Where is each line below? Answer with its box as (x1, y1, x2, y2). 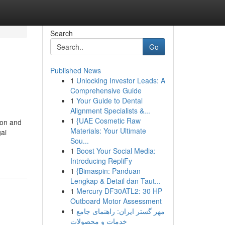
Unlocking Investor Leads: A (76, 75, 165, 85)
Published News (50, 65, 101, 75)
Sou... (70, 136, 89, 146)
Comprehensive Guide (70, 85, 142, 95)
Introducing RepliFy (70, 156, 132, 166)
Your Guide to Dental (76, 95, 143, 105)
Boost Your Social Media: (76, 146, 156, 156)
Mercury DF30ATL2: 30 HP (76, 186, 162, 196)
